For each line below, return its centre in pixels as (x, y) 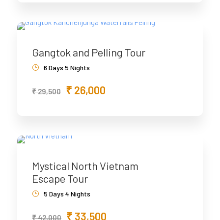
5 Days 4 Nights (67, 194)
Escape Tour (60, 178)
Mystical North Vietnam (85, 165)
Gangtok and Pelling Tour (89, 52)
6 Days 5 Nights (67, 68)
